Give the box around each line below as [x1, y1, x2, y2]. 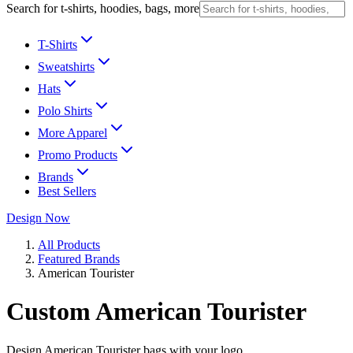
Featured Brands [38, 252, 120, 266]
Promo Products [38, 148, 117, 162]
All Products [38, 238, 100, 251]
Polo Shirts [38, 104, 92, 117]
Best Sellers [38, 184, 96, 198]
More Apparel [38, 126, 107, 139]
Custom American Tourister [6, 297, 307, 326]
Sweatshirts [38, 60, 95, 73]
